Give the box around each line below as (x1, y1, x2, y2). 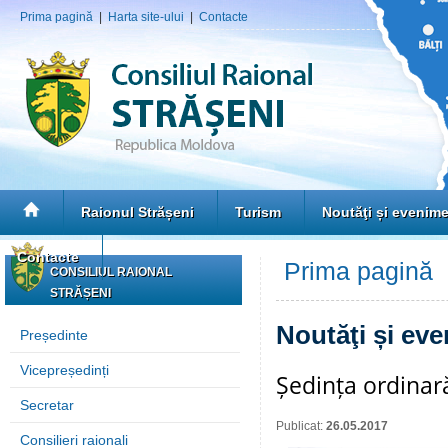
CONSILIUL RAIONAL (50, 265, 172, 279)
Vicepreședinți (20, 362, 109, 378)
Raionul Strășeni (81, 204, 194, 220)
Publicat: (276, 419, 326, 433)
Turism (235, 204, 281, 220)
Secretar (20, 397, 74, 413)
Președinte (20, 327, 88, 343)
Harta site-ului (108, 10, 184, 24)
